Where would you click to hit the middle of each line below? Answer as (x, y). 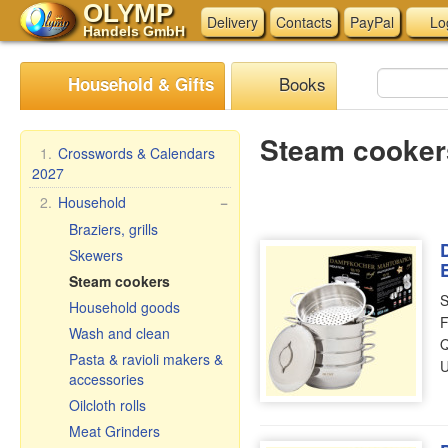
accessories (106, 379)
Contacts (304, 22)
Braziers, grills (113, 229)
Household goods (124, 307)
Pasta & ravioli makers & (146, 359)
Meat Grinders (114, 431)
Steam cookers (119, 281)
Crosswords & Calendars (136, 153)
